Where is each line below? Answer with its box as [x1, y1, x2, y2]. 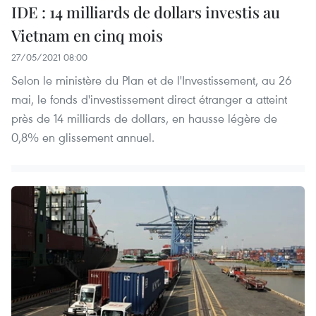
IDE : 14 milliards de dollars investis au [11, 1, 280, 23]
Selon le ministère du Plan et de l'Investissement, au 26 [11, 72, 292, 89]
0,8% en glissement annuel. [11, 129, 154, 146]
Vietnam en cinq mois [11, 25, 163, 47]
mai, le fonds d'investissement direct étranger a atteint [11, 91, 287, 108]
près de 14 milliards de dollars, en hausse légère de [11, 110, 277, 127]
